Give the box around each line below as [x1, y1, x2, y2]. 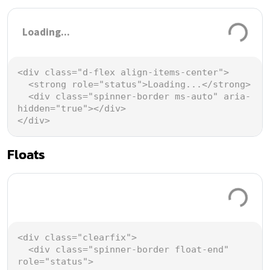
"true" [55, 102, 88, 114]
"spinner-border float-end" [88, 243, 229, 255]
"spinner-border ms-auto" [88, 90, 218, 102]
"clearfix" [77, 231, 131, 243]
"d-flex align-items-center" [77, 66, 224, 78]
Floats [7, 144, 45, 165]
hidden [17, 102, 50, 114]
